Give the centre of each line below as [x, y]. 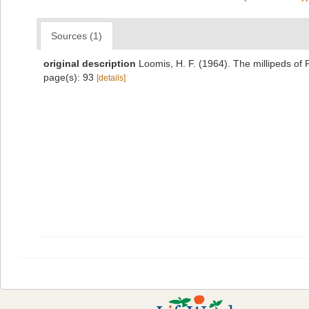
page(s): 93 [70, 77]
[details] [111, 78]
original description [90, 63]
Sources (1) [77, 36]
